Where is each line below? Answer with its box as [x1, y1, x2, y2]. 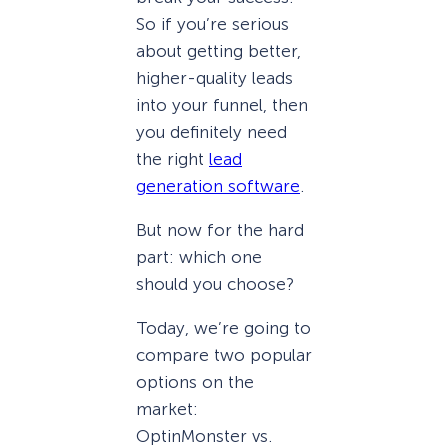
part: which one [136, 247, 262, 267]
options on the [136, 372, 254, 393]
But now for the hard [136, 220, 304, 240]
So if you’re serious [136, 13, 289, 34]
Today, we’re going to [136, 318, 311, 339]
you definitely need [136, 121, 287, 142]
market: [136, 399, 198, 420]
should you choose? [136, 274, 294, 294]
